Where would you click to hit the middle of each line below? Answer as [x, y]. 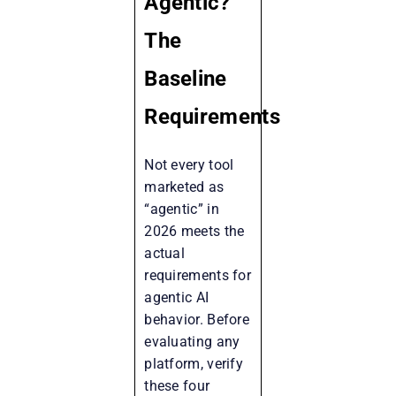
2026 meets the [194, 231]
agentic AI [177, 297]
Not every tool [189, 164]
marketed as [184, 187]
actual [165, 253]
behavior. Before [197, 319]
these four [177, 385]
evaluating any [192, 341]
